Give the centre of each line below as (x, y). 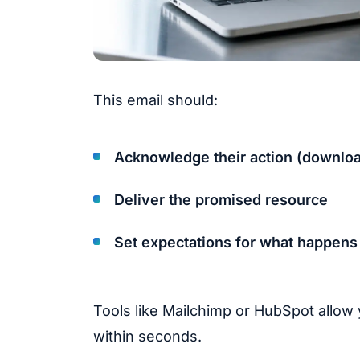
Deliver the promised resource (221, 200)
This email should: (155, 100)
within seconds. (147, 336)
